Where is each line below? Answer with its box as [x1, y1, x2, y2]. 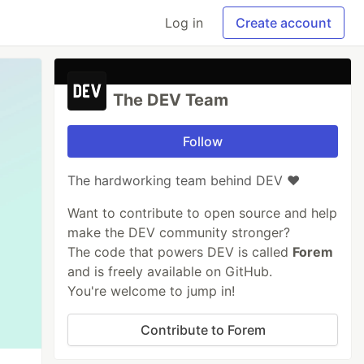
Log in [165, 15, 203, 31]
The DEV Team [113, 90, 229, 110]
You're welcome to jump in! [67, 283, 236, 299]
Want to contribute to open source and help [67, 205, 338, 221]
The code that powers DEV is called [67, 244, 293, 260]
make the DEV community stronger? [67, 224, 291, 240]
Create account [236, 15, 331, 31]
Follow [183, 133, 223, 149]
